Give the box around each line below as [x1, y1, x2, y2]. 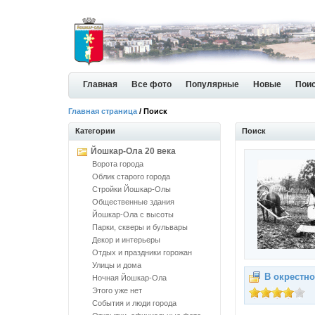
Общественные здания [92, 198, 174, 206]
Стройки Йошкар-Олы [92, 185, 171, 193]
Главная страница [68, 107, 137, 115]
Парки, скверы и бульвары [92, 223, 188, 231]
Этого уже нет [92, 286, 142, 295]
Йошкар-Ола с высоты [92, 210, 174, 219]
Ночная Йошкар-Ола [92, 274, 167, 282]
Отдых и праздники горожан [92, 248, 192, 257]
